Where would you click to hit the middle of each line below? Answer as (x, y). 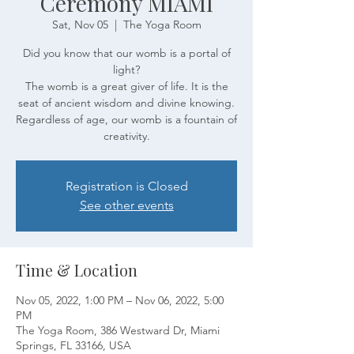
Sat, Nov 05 (80, 24)
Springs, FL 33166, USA (73, 345)
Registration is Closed (126, 186)
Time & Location (77, 269)
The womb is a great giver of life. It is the (126, 86)
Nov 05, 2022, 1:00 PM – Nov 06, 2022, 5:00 (120, 300)
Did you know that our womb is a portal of (126, 53)
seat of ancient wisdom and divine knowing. (126, 102)
